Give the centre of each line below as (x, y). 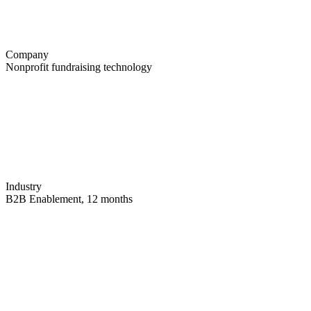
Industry (24, 186)
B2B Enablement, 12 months (69, 199)
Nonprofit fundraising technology (79, 67)
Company (27, 54)
